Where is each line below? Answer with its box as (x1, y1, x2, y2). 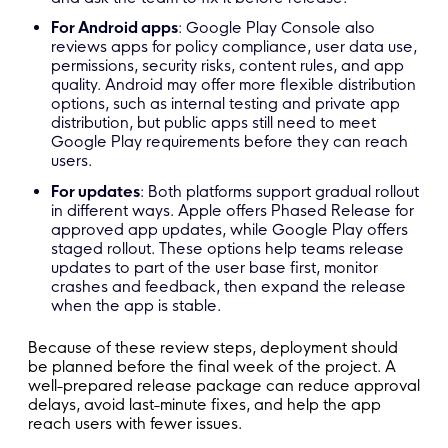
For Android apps (51, 18, 179, 38)
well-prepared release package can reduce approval (28, 375, 420, 395)
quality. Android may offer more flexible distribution (51, 75, 417, 95)
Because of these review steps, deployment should (28, 337, 398, 357)
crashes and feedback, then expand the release (51, 276, 407, 296)
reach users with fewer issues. (28, 413, 242, 433)
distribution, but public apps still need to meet (51, 113, 377, 133)
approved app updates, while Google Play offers (51, 219, 409, 239)
